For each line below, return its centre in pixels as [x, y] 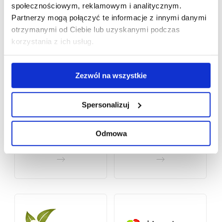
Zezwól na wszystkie [111, 75]
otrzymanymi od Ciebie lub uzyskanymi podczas [96, 29]
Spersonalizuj [105, 105]
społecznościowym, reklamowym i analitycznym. [96, 5]
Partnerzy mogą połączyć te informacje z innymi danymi [109, 17]
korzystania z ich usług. [53, 41]
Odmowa [111, 133]
